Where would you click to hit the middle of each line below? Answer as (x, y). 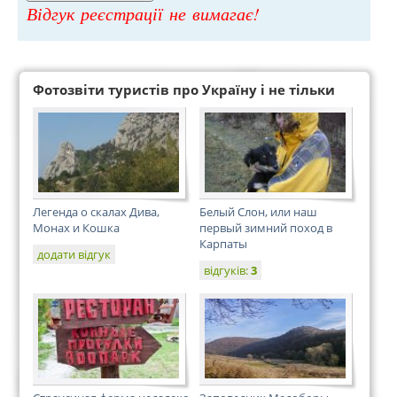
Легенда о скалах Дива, (96, 212)
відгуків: (227, 270)
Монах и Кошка (76, 228)
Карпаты (223, 244)
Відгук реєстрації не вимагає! (143, 13)
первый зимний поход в (266, 228)
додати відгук (74, 254)
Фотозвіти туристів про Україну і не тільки (184, 90)
